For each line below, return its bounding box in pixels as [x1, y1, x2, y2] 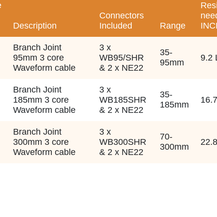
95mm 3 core [13, 52, 64, 62]
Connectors [99, 10, 144, 20]
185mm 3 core [13, 94, 69, 105]
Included [99, 20, 132, 31]
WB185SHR [99, 94, 146, 105]
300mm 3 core [13, 137, 69, 147]
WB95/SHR [99, 52, 144, 62]
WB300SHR [99, 137, 146, 147]
